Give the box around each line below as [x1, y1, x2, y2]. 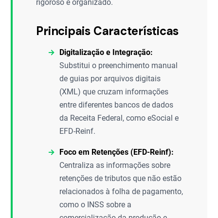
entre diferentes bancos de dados [59, 100, 174, 109]
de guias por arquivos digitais [59, 74, 161, 83]
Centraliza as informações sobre [59, 161, 171, 170]
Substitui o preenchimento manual [59, 61, 178, 70]
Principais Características [36, 23, 179, 38]
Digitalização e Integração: [59, 48, 153, 57]
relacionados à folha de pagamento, [59, 187, 183, 196]
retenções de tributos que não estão [59, 174, 182, 183]
